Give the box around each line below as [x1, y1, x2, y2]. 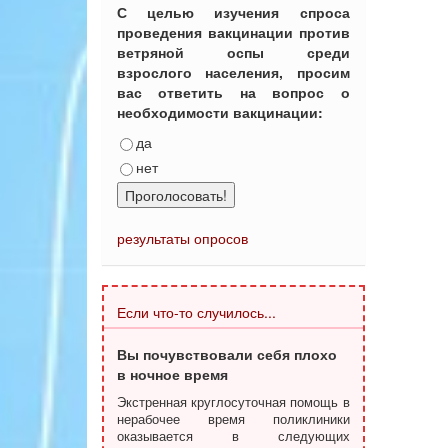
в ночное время [117, 364, 228, 384]
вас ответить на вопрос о [117, 82, 350, 102]
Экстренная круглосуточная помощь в [117, 393, 350, 411]
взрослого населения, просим [117, 62, 350, 82]
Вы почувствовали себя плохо [117, 344, 337, 364]
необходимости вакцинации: [117, 102, 323, 122]
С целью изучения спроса [117, 2, 350, 22]
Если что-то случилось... [117, 302, 276, 322]
